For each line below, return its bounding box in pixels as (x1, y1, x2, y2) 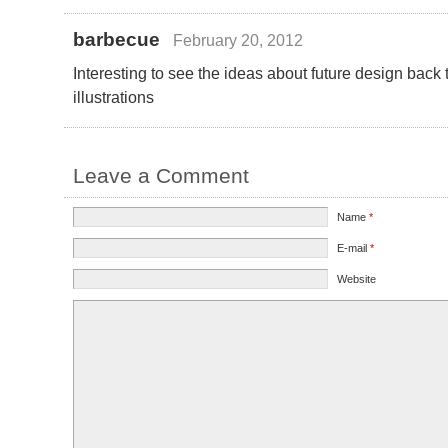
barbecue (73, 29, 160, 51)
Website (337, 273, 377, 286)
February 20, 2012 (172, 31, 303, 50)
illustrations (73, 88, 154, 107)
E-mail (337, 242, 371, 255)
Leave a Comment (73, 164, 249, 188)
